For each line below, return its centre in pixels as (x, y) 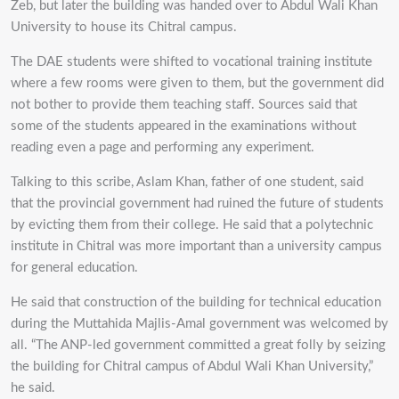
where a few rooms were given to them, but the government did (197, 83)
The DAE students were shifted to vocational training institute (191, 61)
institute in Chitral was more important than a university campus (196, 246)
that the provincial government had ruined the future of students (197, 203)
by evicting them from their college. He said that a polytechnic (192, 224)
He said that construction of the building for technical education (196, 302)
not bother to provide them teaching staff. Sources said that (184, 104)
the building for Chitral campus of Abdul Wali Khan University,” (192, 366)
